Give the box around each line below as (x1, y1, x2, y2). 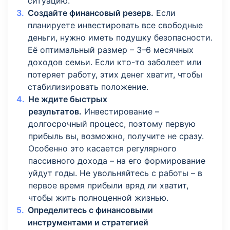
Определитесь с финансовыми (28, 205, 153, 216)
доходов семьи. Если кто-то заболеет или (28, 57, 202, 68)
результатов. (28, 106, 82, 117)
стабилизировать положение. (28, 82, 148, 92)
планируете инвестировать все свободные (28, 20, 203, 31)
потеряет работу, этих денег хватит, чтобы (28, 69, 202, 80)
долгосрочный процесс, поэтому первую (28, 119, 196, 129)
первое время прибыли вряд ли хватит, (28, 180, 188, 191)
